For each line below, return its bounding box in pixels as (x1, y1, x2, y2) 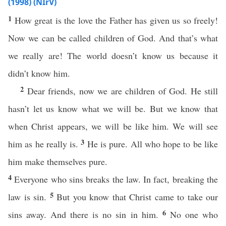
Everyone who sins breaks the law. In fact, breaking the (14, 173, 218, 185)
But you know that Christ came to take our (56, 191, 218, 203)
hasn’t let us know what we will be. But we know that (8, 102, 218, 115)
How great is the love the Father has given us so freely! (14, 14, 218, 26)
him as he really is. (8, 138, 81, 150)
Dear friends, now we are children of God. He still (27, 85, 218, 97)
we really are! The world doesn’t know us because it (8, 49, 218, 62)
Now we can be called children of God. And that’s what (8, 32, 218, 44)
